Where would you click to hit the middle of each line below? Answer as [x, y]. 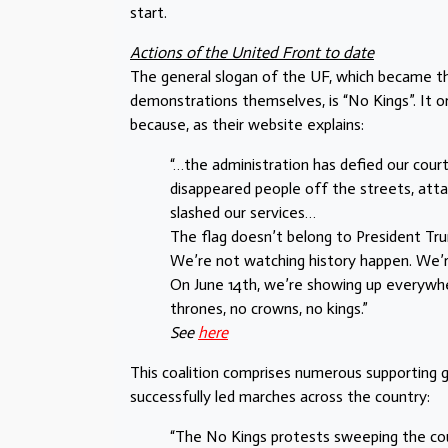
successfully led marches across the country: [280, 397]
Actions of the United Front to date [252, 53]
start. [148, 13]
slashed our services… [243, 213]
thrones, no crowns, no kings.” [269, 309]
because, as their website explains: [247, 125]
